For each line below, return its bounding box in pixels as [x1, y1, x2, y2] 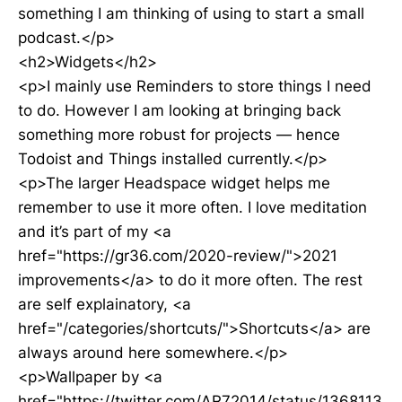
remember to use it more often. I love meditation [18, 198, 367, 216]
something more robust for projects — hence [18, 126, 340, 144]
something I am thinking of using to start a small [18, 4, 364, 22]
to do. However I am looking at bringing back [18, 101, 341, 119]
